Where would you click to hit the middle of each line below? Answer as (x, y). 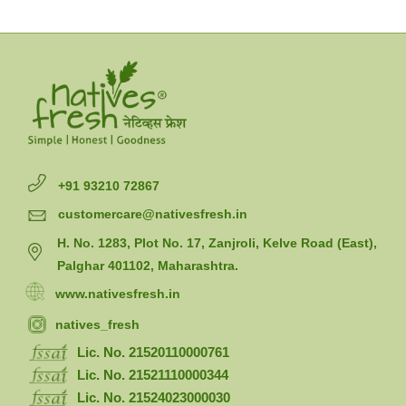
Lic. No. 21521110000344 (153, 375)
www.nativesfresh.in (118, 294)
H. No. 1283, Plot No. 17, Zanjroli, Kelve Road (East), (217, 243)
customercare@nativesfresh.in (153, 214)
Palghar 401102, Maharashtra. (148, 266)
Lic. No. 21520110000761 (154, 353)
